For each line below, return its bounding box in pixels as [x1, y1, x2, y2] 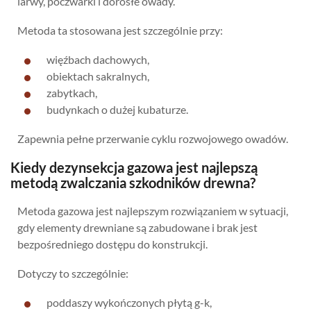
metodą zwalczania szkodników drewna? [10, 174, 255, 191]
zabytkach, [47, 85, 97, 99]
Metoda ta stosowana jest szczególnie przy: [17, 23, 223, 37]
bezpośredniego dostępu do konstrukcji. [17, 237, 208, 251]
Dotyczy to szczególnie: [17, 266, 128, 280]
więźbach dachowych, [47, 52, 149, 66]
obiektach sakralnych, [47, 69, 149, 83]
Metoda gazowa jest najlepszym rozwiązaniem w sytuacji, [17, 203, 288, 217]
